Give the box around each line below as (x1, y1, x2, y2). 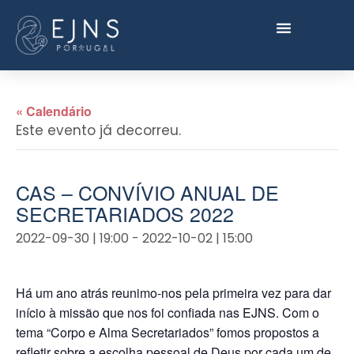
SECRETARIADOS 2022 (16, 199, 234, 228)
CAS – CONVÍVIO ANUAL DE (16, 178, 279, 207)
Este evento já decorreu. (16, 121, 181, 141)
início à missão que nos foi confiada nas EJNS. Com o (16, 303, 319, 322)
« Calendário (16, 102, 92, 121)
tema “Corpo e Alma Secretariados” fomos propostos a (16, 323, 319, 342)
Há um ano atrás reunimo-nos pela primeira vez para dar (16, 284, 331, 303)
